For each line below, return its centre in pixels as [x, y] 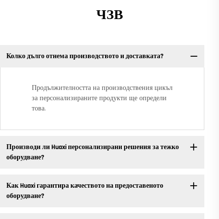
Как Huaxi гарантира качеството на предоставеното [85, 186]
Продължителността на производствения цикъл [102, 88]
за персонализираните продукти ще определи [99, 99]
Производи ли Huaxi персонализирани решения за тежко [92, 147]
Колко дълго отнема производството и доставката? [85, 56]
